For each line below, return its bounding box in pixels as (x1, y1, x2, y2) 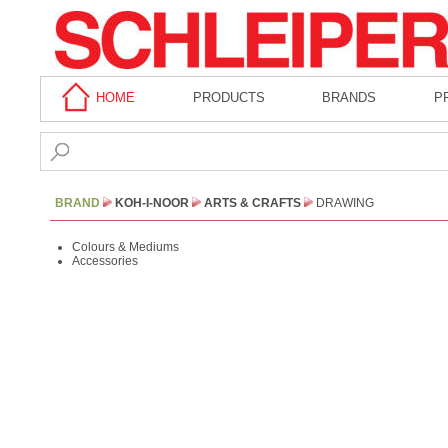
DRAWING (316, 196, 374, 210)
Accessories (72, 254, 138, 268)
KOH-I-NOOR (115, 196, 189, 210)
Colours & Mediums (72, 240, 179, 254)
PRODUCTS (192, 90, 265, 106)
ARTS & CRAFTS (204, 196, 301, 210)
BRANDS (322, 90, 376, 106)
